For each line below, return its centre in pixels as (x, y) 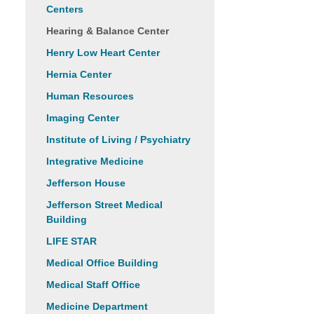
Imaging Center (83, 118)
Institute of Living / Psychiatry (118, 139)
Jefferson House (86, 183)
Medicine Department (97, 306)
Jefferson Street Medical (104, 205)
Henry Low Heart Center (103, 53)
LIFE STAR (71, 241)
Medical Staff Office (93, 285)
